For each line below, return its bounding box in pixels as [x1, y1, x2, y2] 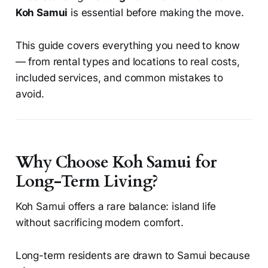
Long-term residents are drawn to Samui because [15, 249, 250, 262]
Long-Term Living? [15, 170, 159, 193]
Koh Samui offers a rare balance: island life [15, 200, 217, 213]
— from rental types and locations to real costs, [15, 56, 240, 68]
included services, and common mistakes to [15, 72, 223, 84]
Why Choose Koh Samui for [15, 151, 217, 174]
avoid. [15, 88, 44, 100]
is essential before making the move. [68, 7, 244, 19]
